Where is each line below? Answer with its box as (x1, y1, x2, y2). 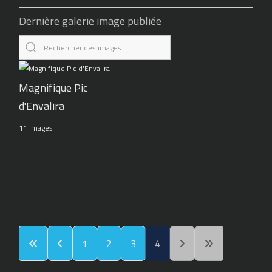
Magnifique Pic (19, 77, 88, 98)
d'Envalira (19, 95, 65, 116)
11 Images (19, 120, 53, 135)
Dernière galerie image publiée (19, 11, 162, 32)
